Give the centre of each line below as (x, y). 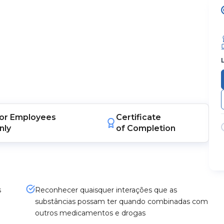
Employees (33, 117)
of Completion (145, 128)
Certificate (138, 117)
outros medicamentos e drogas (90, 213)
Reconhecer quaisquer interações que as (106, 190)
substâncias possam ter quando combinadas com (121, 201)
